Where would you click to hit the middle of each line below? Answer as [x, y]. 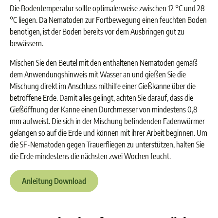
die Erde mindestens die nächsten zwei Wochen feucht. [90, 156]
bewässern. [27, 43]
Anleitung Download [54, 181]
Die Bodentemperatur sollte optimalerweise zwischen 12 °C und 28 [107, 8]
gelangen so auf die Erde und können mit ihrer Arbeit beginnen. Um [109, 133]
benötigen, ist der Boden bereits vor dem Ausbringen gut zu [97, 32]
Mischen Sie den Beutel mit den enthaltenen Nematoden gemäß [104, 63]
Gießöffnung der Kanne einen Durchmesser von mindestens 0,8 [104, 109]
